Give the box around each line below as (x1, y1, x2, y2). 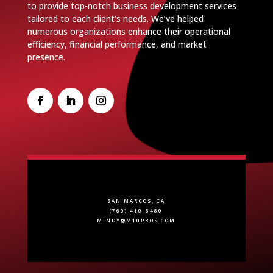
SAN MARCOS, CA (107, 197, 166, 204)
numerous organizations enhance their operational (27, 25, 230, 37)
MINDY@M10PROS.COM (97, 216, 176, 224)
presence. (27, 51, 65, 63)
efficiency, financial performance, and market (27, 38, 207, 50)
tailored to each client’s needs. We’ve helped (27, 12, 204, 24)
